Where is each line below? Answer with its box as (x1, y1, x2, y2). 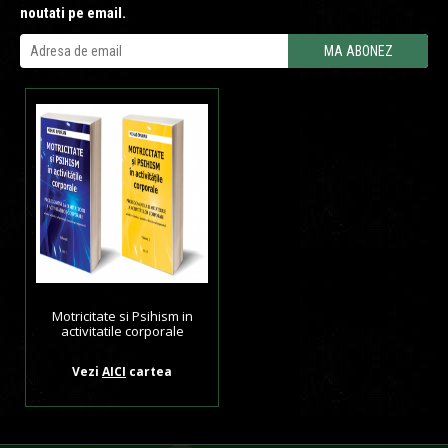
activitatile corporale (60, 322, 184, 340)
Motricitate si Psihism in (51, 307, 193, 325)
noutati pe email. (20, 4, 126, 22)
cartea (126, 363, 172, 380)
